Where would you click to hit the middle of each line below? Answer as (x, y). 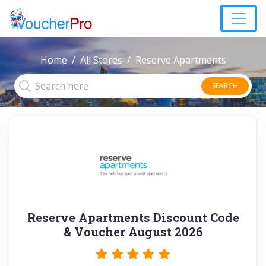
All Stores (101, 60)
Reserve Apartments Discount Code (133, 217)
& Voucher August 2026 (133, 232)
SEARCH (225, 86)
